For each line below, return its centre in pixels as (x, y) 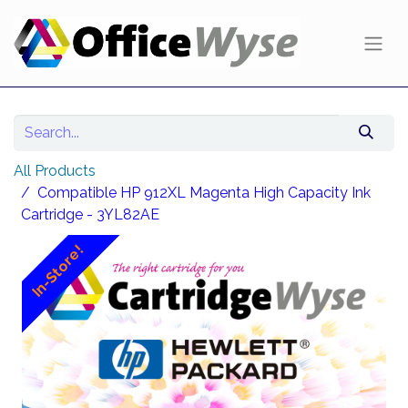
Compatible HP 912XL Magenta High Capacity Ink (204, 193)
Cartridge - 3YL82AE (90, 215)
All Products (55, 171)
